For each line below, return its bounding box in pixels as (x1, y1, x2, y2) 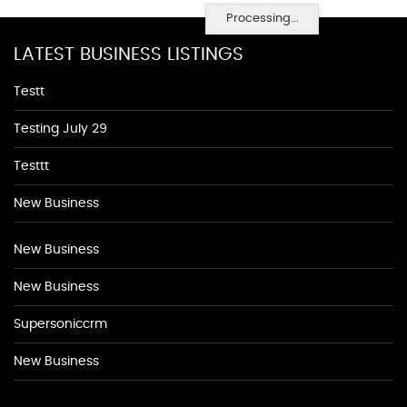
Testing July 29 (14, 123, 107, 135)
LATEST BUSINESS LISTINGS (14, 45, 243, 64)
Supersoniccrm (14, 318, 107, 331)
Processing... (225, 13, 299, 25)
